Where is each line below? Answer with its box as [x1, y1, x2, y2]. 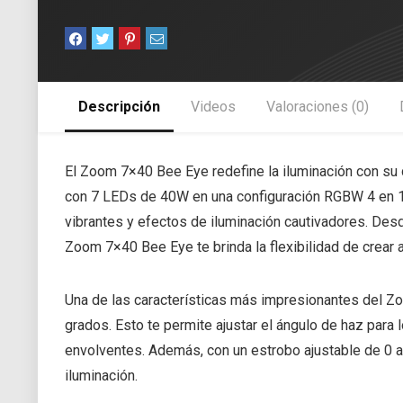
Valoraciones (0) [266, 97, 369, 115]
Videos [191, 97, 236, 115]
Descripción [78, 97, 160, 115]
